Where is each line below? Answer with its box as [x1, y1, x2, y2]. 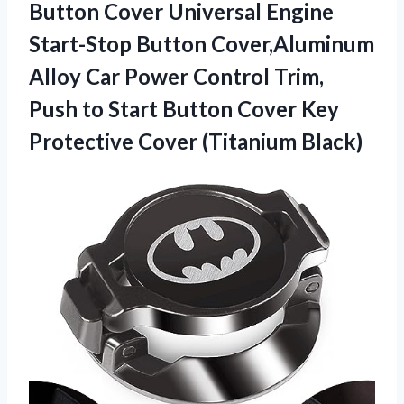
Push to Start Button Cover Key [29, 95, 339, 122]
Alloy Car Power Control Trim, [29, 62, 324, 89]
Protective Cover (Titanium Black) [29, 127, 363, 154]
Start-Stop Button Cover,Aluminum [29, 30, 374, 57]
